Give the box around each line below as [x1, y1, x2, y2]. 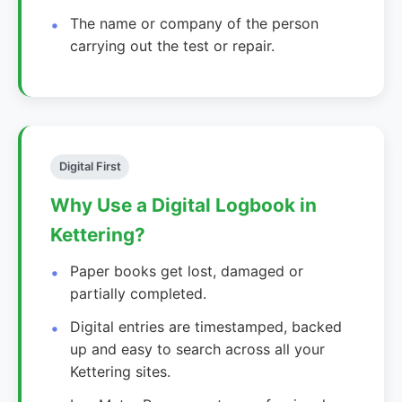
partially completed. [70, 284, 207, 302]
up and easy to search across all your [70, 339, 326, 358]
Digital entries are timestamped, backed [70, 317, 343, 336]
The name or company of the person [70, 13, 319, 32]
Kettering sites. [70, 362, 171, 380]
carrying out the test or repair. [70, 36, 275, 55]
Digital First [58, 159, 121, 173]
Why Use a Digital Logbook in [50, 193, 317, 216]
